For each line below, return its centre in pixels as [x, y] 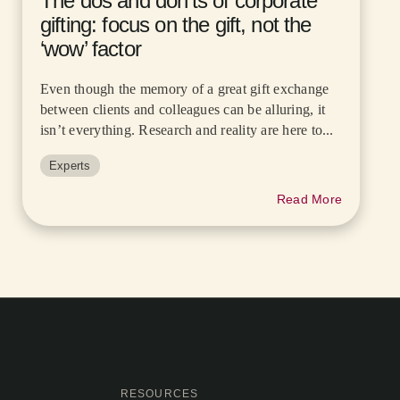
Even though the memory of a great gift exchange [185, 88]
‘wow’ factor [91, 48]
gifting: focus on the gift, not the [176, 24]
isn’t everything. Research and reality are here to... [187, 129]
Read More [309, 199]
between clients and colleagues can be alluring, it [183, 109]
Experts [70, 165]
